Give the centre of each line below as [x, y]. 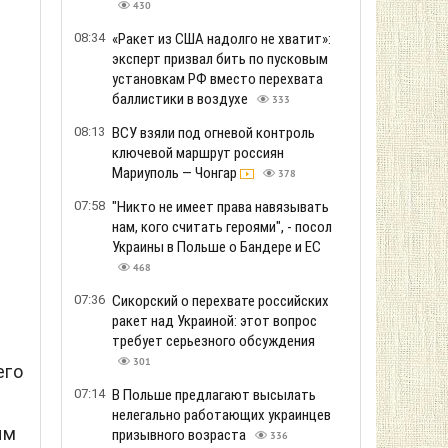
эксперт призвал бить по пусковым [220, 59]
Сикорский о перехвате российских [220, 301]
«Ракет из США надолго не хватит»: [221, 39]
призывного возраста [180, 435]
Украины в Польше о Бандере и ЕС [216, 247]
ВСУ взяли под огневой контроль [213, 133]
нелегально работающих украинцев [221, 415]
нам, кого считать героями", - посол [222, 227]
